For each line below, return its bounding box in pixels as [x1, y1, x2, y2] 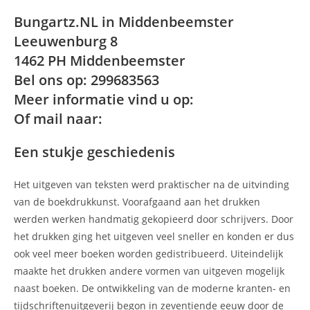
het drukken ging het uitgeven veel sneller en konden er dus [14, 230, 294, 244]
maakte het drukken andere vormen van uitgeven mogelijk [14, 264, 284, 278]
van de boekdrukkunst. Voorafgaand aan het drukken [14, 195, 260, 209]
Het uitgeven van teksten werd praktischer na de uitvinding [14, 178, 289, 192]
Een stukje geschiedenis [14, 143, 175, 162]
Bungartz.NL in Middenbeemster [14, 12, 234, 32]
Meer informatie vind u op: [14, 90, 197, 109]
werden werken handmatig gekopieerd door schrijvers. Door [14, 212, 293, 226]
